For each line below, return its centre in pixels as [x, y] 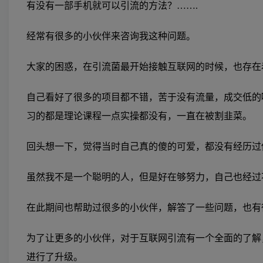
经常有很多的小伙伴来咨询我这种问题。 [111, 36]
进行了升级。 [55, 257]
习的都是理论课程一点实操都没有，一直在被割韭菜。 [139, 116]
